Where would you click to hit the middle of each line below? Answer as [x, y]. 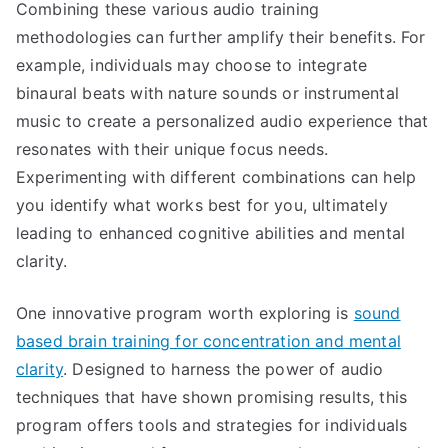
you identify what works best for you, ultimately [202, 205]
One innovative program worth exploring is [185, 313]
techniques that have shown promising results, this [212, 397]
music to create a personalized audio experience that [222, 121]
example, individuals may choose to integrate [192, 65]
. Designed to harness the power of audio [223, 369]
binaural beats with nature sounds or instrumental [207, 93]
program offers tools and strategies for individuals [212, 425]
